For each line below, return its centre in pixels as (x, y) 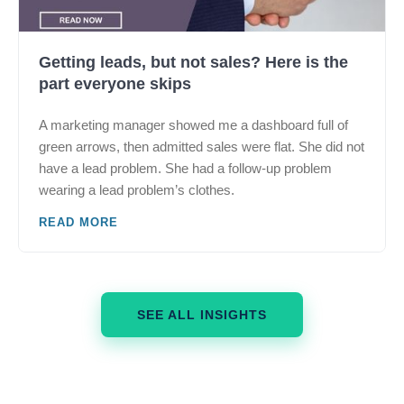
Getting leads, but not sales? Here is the (193, 62)
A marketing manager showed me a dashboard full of (193, 125)
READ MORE (78, 222)
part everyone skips (115, 84)
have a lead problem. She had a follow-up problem (185, 168)
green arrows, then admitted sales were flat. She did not (202, 147)
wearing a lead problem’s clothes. (137, 190)
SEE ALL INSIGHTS (202, 315)
